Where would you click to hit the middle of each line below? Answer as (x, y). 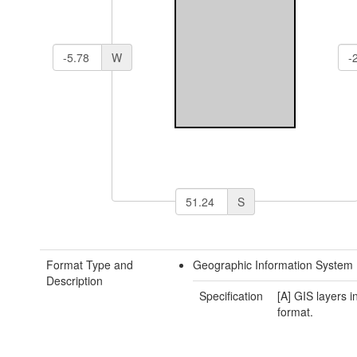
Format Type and (90, 265)
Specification (231, 296)
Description (75, 281)
